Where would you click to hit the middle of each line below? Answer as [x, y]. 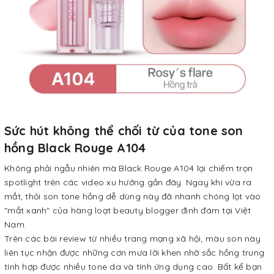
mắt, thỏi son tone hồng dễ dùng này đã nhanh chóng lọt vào [133, 196]
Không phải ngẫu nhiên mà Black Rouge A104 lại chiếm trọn [128, 168]
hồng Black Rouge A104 [75, 148]
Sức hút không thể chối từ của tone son [124, 131]
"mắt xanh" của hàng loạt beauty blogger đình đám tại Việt [128, 210]
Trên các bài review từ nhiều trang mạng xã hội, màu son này [132, 239]
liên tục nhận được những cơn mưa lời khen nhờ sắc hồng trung [134, 253]
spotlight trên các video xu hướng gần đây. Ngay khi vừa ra [128, 182]
